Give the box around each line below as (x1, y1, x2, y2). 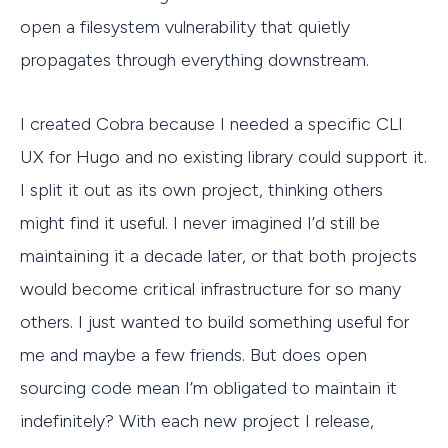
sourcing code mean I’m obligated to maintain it (20, 377, 397, 400)
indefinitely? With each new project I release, (20, 410, 374, 433)
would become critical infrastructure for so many (20, 278, 401, 301)
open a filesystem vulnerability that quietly (20, 15, 350, 38)
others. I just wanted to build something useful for (20, 311, 409, 334)
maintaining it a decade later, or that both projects (20, 245, 417, 268)
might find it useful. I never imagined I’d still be (20, 212, 380, 235)
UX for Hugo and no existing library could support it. (20, 146, 427, 169)
